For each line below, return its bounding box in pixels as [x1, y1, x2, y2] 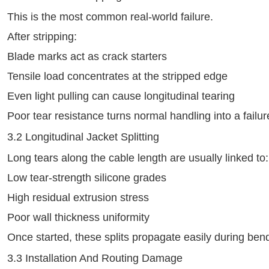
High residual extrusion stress [7, 192, 149, 204]
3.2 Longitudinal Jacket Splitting [7, 131, 159, 143]
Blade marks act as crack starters [7, 50, 167, 62]
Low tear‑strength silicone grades [7, 172, 166, 184]
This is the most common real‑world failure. [7, 11, 213, 23]
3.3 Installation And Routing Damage [7, 252, 183, 264]
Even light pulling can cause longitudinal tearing [7, 90, 235, 102]
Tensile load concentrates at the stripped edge [7, 70, 228, 82]
